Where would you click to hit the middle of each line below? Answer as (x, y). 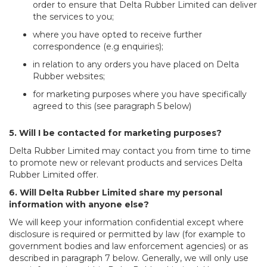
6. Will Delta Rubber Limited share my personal (116, 193)
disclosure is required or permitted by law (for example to (127, 235)
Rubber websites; (69, 77)
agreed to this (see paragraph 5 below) (112, 106)
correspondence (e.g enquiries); (98, 47)
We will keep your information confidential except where (126, 223)
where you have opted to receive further (117, 35)
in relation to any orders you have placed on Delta (136, 65)
